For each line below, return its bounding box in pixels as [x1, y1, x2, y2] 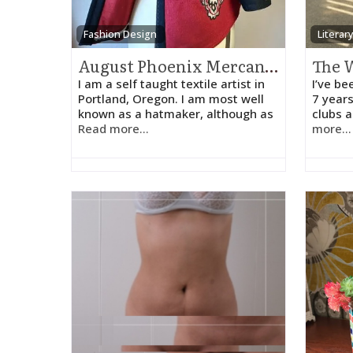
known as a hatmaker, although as [78, 106, 273, 121]
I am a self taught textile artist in [78, 76, 265, 91]
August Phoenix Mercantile [265, 54, 278, 77]
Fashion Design [84, 27, 158, 41]
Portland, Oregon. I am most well [78, 91, 264, 106]
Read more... [78, 121, 149, 136]
